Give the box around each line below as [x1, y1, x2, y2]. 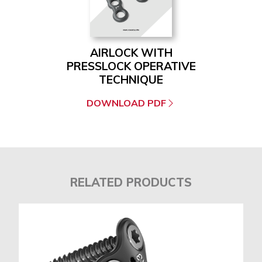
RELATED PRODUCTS [70, 175, 192, 190]
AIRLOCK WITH [89, 46, 173, 60]
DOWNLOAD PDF [87, 97, 166, 109]
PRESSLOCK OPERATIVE [66, 59, 196, 74]
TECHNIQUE [99, 73, 163, 87]
